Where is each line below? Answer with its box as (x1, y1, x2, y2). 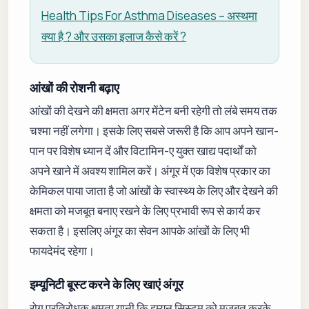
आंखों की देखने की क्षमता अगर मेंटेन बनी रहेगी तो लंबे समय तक (30, 103, 278, 119)
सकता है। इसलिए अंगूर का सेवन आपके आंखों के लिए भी (30, 223, 250, 239)
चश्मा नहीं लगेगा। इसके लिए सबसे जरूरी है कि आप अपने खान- (30, 123, 279, 139)
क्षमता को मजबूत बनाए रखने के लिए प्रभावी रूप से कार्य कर (30, 203, 261, 219)
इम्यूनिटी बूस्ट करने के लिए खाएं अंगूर (30, 277, 183, 292)
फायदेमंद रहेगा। (30, 243, 95, 259)
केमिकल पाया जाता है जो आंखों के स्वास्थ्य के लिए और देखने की (30, 183, 279, 199)
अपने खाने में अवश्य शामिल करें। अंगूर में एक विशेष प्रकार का (30, 163, 271, 179)
